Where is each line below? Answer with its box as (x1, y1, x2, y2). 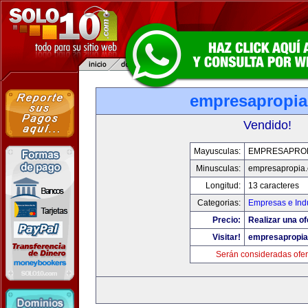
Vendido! (243, 118, 291, 132)
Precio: (212, 215, 241, 225)
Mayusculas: (194, 146, 241, 156)
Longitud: (206, 181, 241, 190)
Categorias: (197, 198, 241, 208)
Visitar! (212, 232, 241, 242)
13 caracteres (248, 181, 299, 190)
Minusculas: (196, 164, 241, 173)
